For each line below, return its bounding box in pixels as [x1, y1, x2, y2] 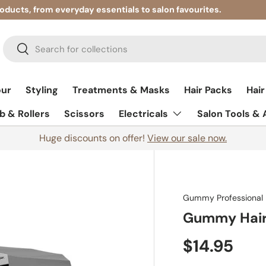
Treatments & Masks [72, 83, 170, 96]
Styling [25, 83, 58, 96]
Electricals [118, 107, 168, 120]
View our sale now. [147, 131, 227, 144]
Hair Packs [183, 83, 232, 96]
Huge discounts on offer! [39, 131, 147, 144]
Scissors [64, 107, 104, 120]
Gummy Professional [183, 192, 264, 203]
